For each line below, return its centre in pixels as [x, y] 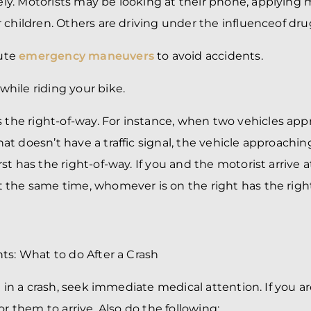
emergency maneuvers [86, 56]
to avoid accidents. [208, 56]
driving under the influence [197, 23]
